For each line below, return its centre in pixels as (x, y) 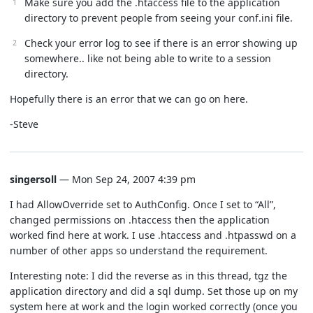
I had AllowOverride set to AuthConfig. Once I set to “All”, (143, 204)
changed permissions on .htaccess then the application (140, 219)
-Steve (24, 124)
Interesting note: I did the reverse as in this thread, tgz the (148, 275)
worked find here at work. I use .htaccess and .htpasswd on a (153, 235)
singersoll (33, 179)
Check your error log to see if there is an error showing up (161, 43)
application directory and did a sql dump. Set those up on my (154, 291)
